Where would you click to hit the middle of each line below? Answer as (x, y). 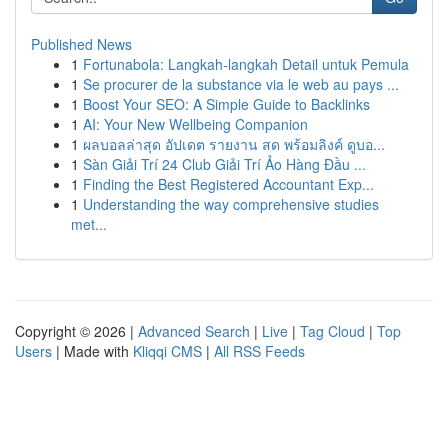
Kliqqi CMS (167, 351)
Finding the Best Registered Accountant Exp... (228, 184)
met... (89, 224)
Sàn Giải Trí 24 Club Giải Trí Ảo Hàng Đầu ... (224, 164)
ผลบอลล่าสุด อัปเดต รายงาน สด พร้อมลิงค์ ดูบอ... (234, 144)
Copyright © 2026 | (76, 331)
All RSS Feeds (259, 351)
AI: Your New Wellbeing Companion (195, 124)
